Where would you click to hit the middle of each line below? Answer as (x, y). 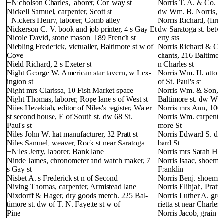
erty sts (168, 38)
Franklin (171, 169)
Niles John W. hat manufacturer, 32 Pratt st (72, 134)
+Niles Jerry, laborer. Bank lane (55, 152)
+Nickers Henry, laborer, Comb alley (64, 20)
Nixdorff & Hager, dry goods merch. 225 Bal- (77, 195)
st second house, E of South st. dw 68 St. (70, 117)
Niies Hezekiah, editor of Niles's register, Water (79, 108)
